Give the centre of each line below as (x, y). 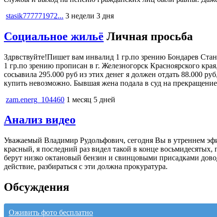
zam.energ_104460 (35, 99)
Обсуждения (37, 187)
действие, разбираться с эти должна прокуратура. (86, 167)
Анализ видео (40, 120)
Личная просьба (150, 36)
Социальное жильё (54, 36)
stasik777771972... (35, 15)
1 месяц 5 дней (91, 99)
